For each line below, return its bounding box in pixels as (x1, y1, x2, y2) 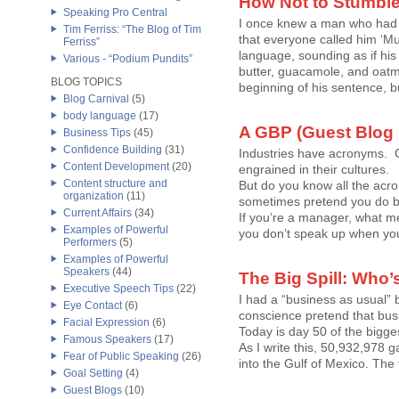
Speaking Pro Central (63, 6, 167, 19)
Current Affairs (63, 207, 132, 219)
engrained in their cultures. (239, 162, 389, 176)
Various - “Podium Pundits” (63, 53, 192, 65)
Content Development (63, 160, 169, 173)
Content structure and (63, 177, 167, 190)
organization (63, 190, 124, 202)
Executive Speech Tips (63, 282, 174, 295)
